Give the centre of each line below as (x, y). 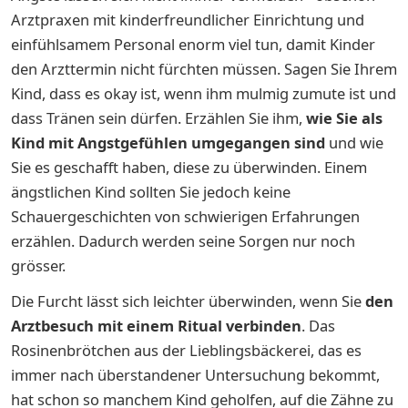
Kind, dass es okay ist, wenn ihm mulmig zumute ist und (204, 94)
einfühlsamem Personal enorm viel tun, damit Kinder (193, 45)
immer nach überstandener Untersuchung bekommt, (195, 375)
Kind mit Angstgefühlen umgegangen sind (168, 143)
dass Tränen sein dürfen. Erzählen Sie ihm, (158, 118)
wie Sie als (344, 118)
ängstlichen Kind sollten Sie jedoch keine (151, 192)
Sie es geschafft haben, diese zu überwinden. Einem (189, 168)
